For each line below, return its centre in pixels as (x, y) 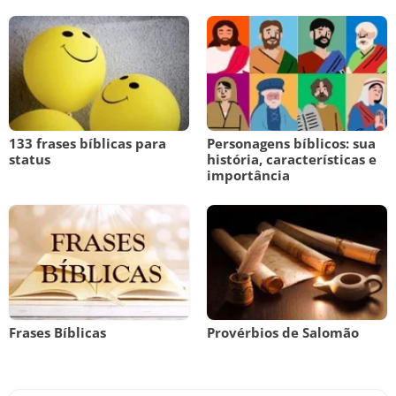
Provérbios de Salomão (283, 332)
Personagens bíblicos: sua (291, 143)
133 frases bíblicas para (88, 143)
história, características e (292, 159)
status (30, 159)
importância (248, 175)
